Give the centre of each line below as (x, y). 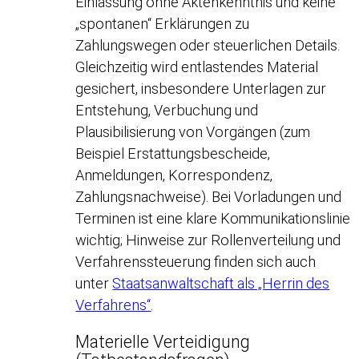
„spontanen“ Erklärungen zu (163, 23)
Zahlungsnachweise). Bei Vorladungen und (209, 196)
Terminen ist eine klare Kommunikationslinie (213, 218)
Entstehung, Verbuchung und (167, 110)
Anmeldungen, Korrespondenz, (174, 175)
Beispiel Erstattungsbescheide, (173, 153)
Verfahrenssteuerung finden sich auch (196, 261)
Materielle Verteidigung (163, 342)
